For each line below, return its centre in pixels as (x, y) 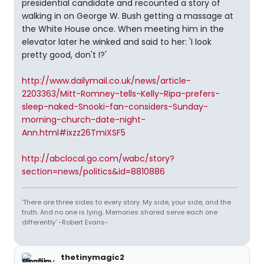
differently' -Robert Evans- (65, 222)
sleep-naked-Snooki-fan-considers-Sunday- (115, 107)
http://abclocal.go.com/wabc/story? (98, 159)
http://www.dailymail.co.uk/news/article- (106, 81)
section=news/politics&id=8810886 (93, 171)
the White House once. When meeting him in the (123, 29)
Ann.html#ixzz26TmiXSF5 (74, 133)
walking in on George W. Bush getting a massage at (128, 16)
